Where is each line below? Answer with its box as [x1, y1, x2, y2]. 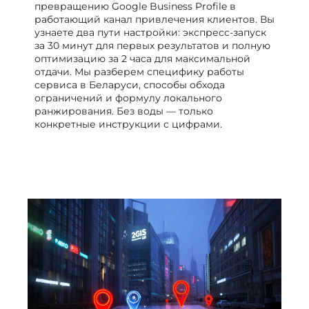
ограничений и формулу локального [34, 91, 222, 104]
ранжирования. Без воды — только [34, 104, 213, 117]
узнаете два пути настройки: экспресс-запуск [34, 26, 266, 39]
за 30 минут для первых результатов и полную [34, 39, 270, 52]
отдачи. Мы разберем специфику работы [34, 65, 244, 78]
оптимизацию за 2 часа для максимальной [34, 52, 250, 65]
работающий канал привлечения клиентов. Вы [34, 12, 275, 26]
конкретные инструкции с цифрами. [34, 117, 222, 130]
